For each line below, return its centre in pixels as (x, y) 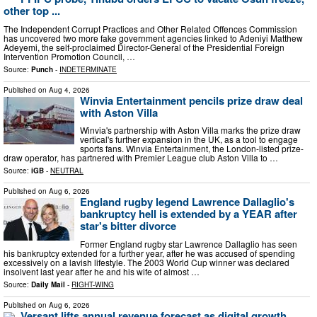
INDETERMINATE (88, 69)
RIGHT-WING (93, 284)
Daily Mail (48, 284)
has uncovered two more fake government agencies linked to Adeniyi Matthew (153, 38)
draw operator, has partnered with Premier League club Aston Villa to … (141, 158)
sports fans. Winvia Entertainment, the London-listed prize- (192, 149)
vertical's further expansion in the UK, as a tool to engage (189, 139)
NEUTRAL (67, 171)
